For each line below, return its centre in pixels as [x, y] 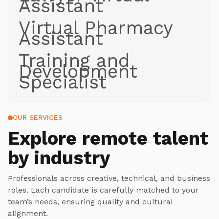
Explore [45, 139]
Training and [74, 61]
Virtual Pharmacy [96, 28]
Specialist [63, 82]
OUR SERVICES [38, 118]
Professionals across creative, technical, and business [109, 178]
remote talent [145, 139]
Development [78, 72]
